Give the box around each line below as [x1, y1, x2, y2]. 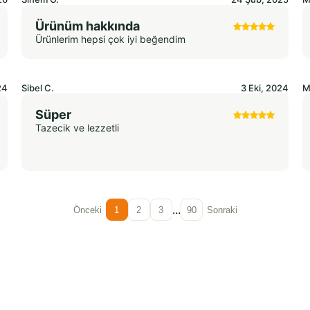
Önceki [73, 204, 102, 215]
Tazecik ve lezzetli [35, 122, 119, 134]
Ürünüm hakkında [35, 19, 140, 34]
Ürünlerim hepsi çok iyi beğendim [35, 33, 185, 46]
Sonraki [206, 204, 237, 215]
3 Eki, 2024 [241, 82, 289, 94]
